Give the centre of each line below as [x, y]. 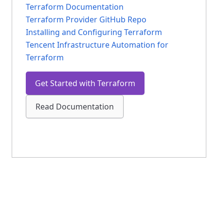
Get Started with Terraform [85, 83]
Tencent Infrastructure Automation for [97, 45]
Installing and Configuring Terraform [94, 32]
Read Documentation [75, 106]
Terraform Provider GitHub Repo [86, 19]
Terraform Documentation [75, 7]
